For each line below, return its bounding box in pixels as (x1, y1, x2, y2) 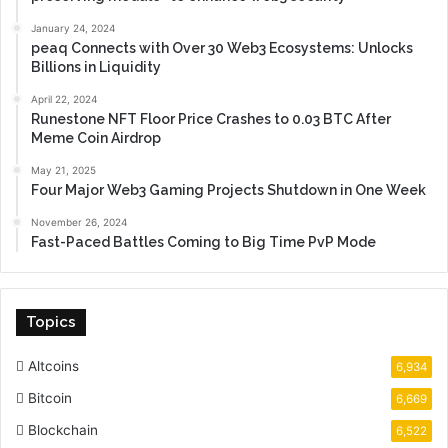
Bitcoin (28, 389, 72, 406)
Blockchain (28, 421, 98, 438)
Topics (26, 312, 76, 331)
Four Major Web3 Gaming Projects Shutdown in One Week (31, 181, 426, 198)
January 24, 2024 (31, 21, 115, 34)
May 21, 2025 (31, 163, 96, 176)
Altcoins (28, 357, 79, 374)
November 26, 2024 (31, 215, 127, 228)
